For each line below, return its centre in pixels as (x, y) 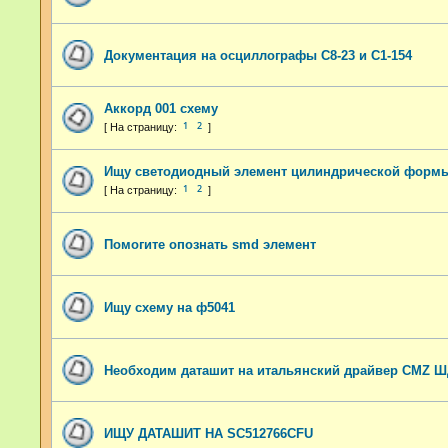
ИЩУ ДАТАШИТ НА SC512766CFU (208, 433)
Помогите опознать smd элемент (210, 244)
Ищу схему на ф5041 (169, 307)
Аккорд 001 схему (161, 108)
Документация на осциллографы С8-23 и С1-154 (258, 55)
